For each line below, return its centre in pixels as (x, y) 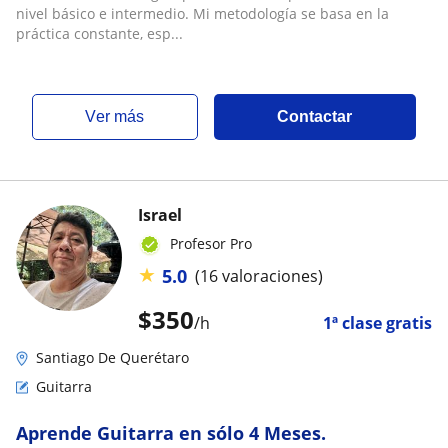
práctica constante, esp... (99, 33)
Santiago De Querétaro (112, 357)
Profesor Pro (211, 243)
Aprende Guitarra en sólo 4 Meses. (171, 432)
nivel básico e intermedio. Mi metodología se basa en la (202, 13)
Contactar (315, 116)
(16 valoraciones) (259, 276)
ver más (120, 116)
